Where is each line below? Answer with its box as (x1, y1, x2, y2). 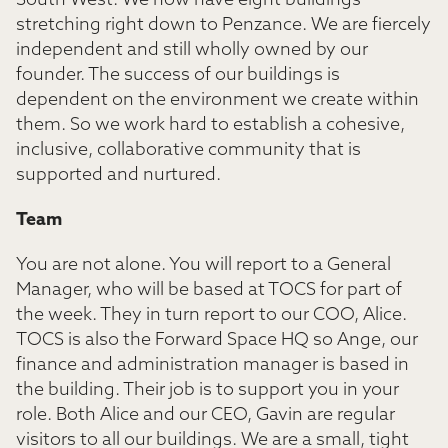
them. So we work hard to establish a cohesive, (16, 116, 405, 135)
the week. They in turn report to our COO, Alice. (16, 306, 407, 325)
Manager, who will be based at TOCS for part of (16, 281, 402, 300)
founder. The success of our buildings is (16, 66, 340, 85)
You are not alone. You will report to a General (16, 256, 391, 275)
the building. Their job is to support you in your (16, 381, 399, 400)
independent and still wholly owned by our (16, 41, 368, 60)
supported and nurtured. (16, 166, 221, 185)
